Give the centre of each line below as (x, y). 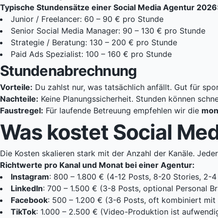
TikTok (23, 212)
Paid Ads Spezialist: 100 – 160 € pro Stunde (91, 54)
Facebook (29, 200)
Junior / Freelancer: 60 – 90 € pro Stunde (87, 19)
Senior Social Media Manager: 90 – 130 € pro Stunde (108, 31)
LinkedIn (27, 189)
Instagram (30, 177)
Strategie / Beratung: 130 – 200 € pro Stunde (94, 43)
